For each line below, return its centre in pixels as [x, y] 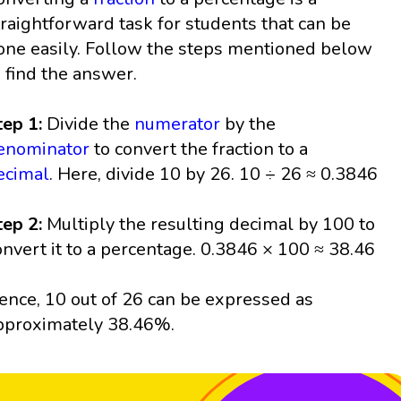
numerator [178, 124]
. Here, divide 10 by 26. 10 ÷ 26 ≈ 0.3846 [214, 175]
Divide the [91, 124]
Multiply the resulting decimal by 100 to [211, 225]
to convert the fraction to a [199, 149]
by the [248, 124]
